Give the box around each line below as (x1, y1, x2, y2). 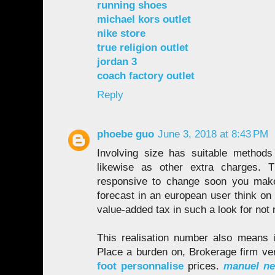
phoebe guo (97, 128, 154, 141)
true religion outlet (97, 41, 188, 53)
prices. (184, 260, 224, 273)
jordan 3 (97, 55, 137, 68)
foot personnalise (97, 260, 184, 273)
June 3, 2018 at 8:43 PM (158, 128, 268, 141)
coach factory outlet (97, 69, 195, 82)
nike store (97, 27, 145, 39)
